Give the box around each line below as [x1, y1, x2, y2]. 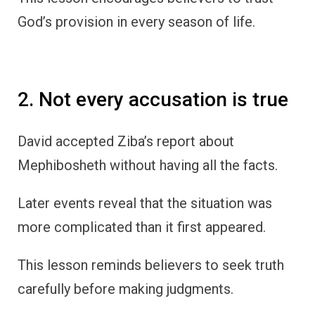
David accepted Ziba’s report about [18, 132, 234, 150]
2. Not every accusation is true [18, 88, 288, 112]
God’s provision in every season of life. [18, 13, 255, 31]
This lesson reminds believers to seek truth [18, 256, 284, 274]
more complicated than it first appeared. [18, 218, 266, 236]
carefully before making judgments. [18, 280, 233, 297]
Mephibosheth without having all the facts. [18, 156, 278, 174]
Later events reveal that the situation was [18, 194, 272, 212]
